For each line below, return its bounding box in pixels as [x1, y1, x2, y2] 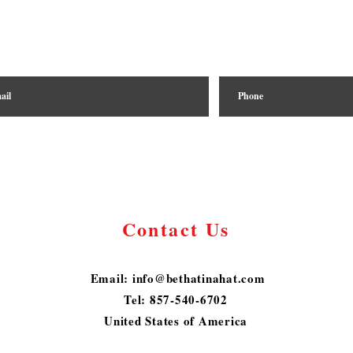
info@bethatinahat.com [132, 269, 266, 288]
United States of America [104, 312, 247, 330]
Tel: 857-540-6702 [124, 291, 228, 309]
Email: [90, 269, 132, 288]
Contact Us [121, 215, 230, 243]
